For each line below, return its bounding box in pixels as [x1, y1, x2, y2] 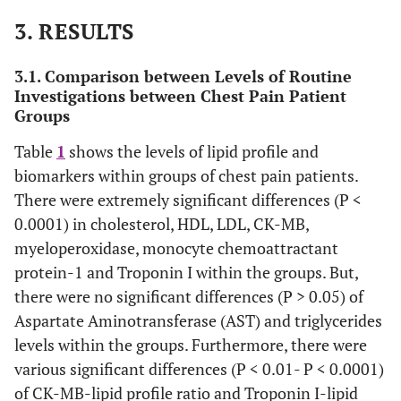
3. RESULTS [14, 17, 134, 46]
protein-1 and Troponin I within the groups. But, [14, 261, 358, 283]
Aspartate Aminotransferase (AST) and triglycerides [14, 310, 382, 331]
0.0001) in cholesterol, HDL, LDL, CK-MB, [14, 213, 309, 235]
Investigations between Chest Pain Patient [14, 85, 346, 107]
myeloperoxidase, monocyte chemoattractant [14, 237, 338, 259]
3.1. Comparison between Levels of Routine [14, 65, 352, 87]
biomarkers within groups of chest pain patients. [14, 165, 358, 186]
